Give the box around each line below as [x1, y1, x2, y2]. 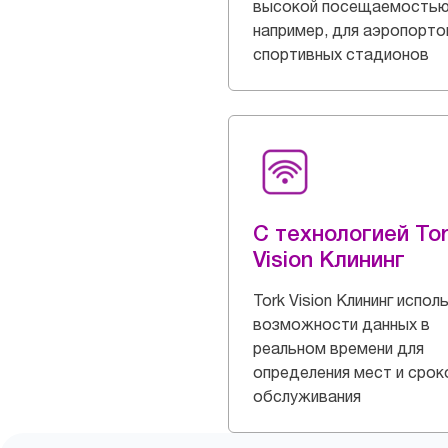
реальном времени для [253, 338, 424, 358]
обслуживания [253, 386, 361, 406]
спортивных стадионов [253, 44, 429, 64]
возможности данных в [253, 314, 430, 334]
